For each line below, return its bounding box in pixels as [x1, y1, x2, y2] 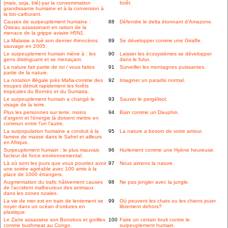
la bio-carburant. [4, 11, 42, 17]
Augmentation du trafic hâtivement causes [4, 179, 103, 185]
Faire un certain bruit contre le [120, 217, 190, 223]
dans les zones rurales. [4, 190, 58, 196]
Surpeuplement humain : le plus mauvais [4, 147, 99, 153]
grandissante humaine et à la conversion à [4, 6, 104, 12]
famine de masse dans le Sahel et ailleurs [4, 134, 102, 140]
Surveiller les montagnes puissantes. [120, 64, 206, 70]
